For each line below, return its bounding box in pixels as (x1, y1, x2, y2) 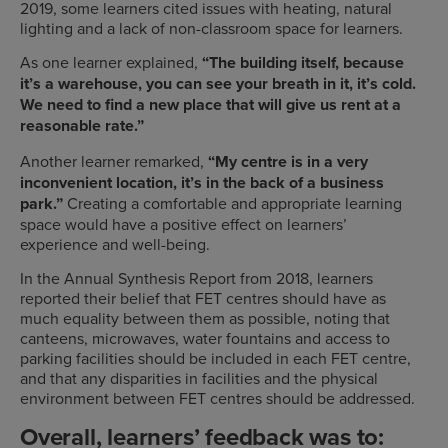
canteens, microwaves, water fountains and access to (20, 327, 390, 350)
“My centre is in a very (208, 149, 368, 173)
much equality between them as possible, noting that (20, 307, 390, 330)
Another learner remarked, (20, 149, 208, 172)
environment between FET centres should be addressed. (20, 387, 415, 410)
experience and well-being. (20, 232, 210, 255)
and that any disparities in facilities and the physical (20, 367, 378, 390)
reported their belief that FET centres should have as (20, 287, 386, 310)
